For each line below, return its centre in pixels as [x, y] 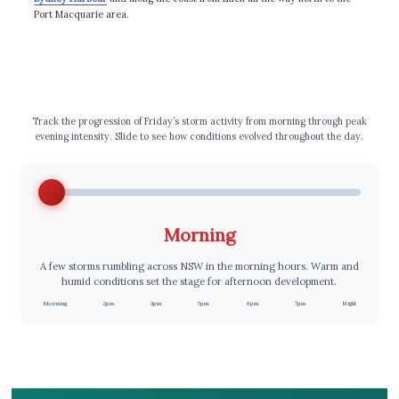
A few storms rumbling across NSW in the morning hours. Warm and [199, 266]
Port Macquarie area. [82, 14]
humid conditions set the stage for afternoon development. [199, 281]
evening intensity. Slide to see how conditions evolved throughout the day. [199, 136]
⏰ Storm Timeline [199, 96]
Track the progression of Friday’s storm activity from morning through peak [199, 121]
